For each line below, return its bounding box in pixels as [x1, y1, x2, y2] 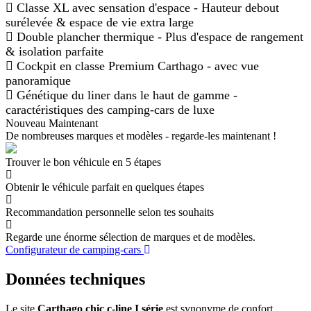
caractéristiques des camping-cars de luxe [6, 103, 215, 117]
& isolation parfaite [6, 44, 103, 59]
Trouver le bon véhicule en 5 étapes [6, 156, 161, 169]
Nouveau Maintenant [6, 117, 98, 130]
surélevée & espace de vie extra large [6, 15, 194, 30]
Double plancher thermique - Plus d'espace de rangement [17, 30, 303, 44]
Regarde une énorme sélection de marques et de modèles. [6, 231, 255, 244]
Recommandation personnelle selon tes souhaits [6, 206, 214, 219]
